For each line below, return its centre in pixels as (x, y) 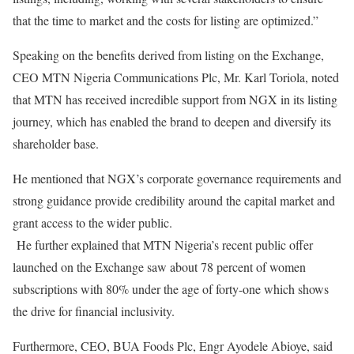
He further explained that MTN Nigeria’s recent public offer (163, 245)
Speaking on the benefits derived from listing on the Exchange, (168, 55)
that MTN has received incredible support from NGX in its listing (175, 99)
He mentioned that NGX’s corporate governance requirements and (177, 178)
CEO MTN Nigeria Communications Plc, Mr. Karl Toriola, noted (176, 77)
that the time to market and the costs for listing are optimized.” (166, 20)
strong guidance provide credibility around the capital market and (174, 200)
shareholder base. (56, 143)
